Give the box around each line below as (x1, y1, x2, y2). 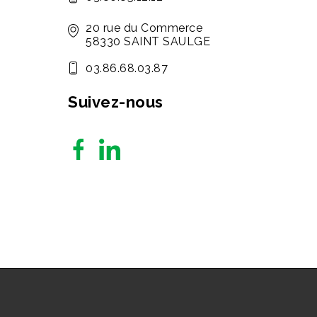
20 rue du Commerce (86, 21, 202, 35)
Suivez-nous (68, 93, 163, 111)
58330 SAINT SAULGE (86, 35, 210, 48)
